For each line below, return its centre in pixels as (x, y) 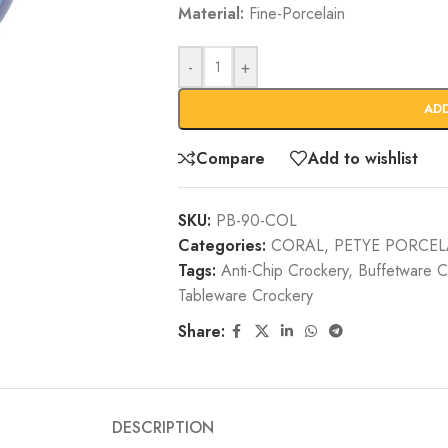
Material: (210, 13)
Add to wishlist (362, 158)
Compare (230, 158)
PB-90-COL (256, 220)
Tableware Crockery (245, 295)
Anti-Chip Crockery (284, 270)
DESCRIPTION (163, 427)
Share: (201, 331)
